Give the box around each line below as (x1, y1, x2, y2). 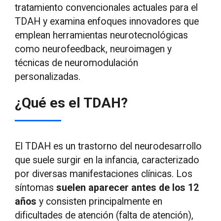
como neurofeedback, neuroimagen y (15, 43, 172, 55)
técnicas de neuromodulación (15, 57, 139, 69)
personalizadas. (15, 71, 81, 82)
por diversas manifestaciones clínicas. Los (15, 168, 193, 180)
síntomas (15, 182, 57, 194)
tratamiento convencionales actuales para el (15, 1, 198, 13)
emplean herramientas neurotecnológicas (15, 29, 188, 41)
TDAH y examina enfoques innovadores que (15, 15, 199, 27)
